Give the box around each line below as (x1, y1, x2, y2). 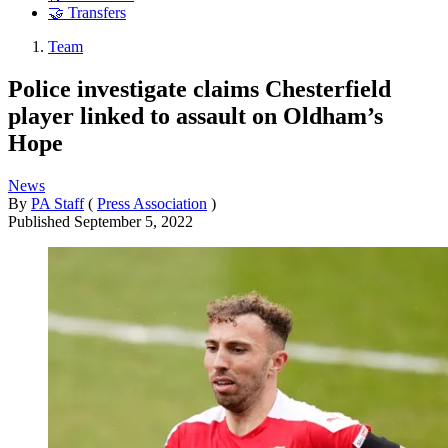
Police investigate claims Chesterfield (8, 75, 391, 102)
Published (8, 212, 74, 230)
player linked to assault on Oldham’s (8, 102, 383, 129)
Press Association (97, 194, 207, 212)
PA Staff (31, 194, 84, 212)
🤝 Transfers (48, 4, 126, 22)
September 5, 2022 (74, 212, 193, 230)
